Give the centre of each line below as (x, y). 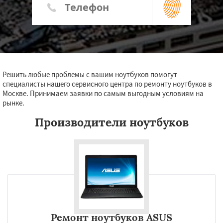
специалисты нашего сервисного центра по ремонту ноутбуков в (107, 84)
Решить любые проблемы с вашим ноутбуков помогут (90, 74)
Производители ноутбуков (111, 122)
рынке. (13, 103)
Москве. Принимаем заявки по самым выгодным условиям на (103, 93)
